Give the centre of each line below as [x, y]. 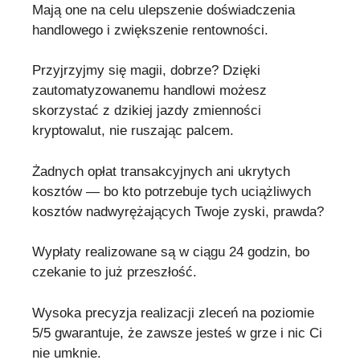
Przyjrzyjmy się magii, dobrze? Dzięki [146, 71]
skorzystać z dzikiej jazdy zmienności [147, 111]
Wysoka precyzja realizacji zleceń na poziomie [173, 313]
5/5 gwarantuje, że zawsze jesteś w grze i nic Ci [177, 333]
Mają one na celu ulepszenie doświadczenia [164, 10]
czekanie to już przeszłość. [115, 272]
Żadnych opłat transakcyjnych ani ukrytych [161, 171]
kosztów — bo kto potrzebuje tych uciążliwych [172, 191]
